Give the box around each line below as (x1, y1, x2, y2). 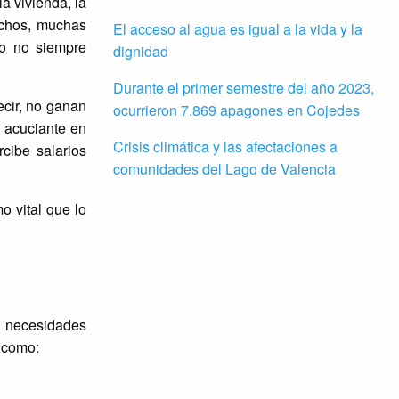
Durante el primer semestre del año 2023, (113, 77, 374, 99)
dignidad (113, 41, 168, 62)
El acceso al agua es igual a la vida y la (113, 19, 362, 40)
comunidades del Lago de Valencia (113, 159, 336, 180)
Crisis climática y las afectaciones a (113, 136, 338, 158)
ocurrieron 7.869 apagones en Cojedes (113, 100, 360, 121)
